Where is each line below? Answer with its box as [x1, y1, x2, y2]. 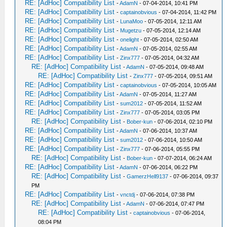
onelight [120, 36, 139, 43]
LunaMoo [120, 18, 143, 24]
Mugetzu [120, 27, 142, 33]
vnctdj [120, 192, 135, 198]
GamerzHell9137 [127, 173, 169, 179]
